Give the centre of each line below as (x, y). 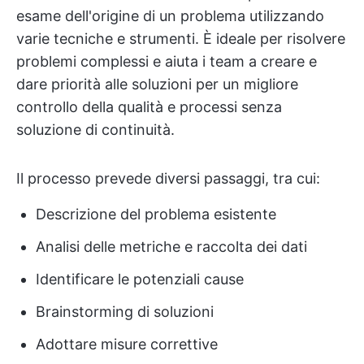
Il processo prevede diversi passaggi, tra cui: (168, 178)
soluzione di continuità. (95, 130)
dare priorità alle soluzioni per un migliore (157, 84)
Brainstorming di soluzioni (125, 312)
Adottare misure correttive (127, 344)
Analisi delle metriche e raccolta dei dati (171, 247)
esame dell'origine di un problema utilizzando (170, 16)
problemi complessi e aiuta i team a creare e (167, 61)
